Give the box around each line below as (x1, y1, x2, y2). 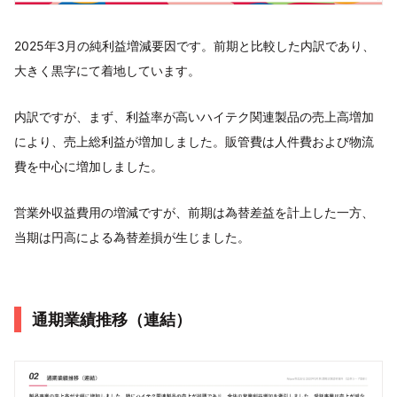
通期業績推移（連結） (32, 309, 191, 329)
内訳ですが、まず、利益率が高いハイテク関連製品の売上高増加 (14, 108, 374, 124)
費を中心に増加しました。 (14, 158, 163, 174)
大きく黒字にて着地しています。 (14, 62, 200, 78)
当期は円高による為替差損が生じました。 (14, 229, 250, 245)
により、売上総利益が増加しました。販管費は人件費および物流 (14, 133, 374, 149)
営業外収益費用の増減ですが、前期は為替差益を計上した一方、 (14, 204, 374, 220)
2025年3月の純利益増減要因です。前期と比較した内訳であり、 (14, 37, 375, 53)
